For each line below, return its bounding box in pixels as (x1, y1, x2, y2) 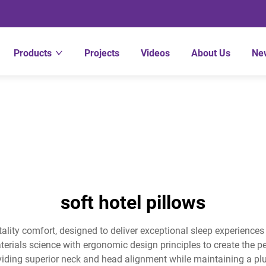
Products (14, 47, 52, 59)
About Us (191, 47, 231, 59)
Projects (84, 47, 120, 59)
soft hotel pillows (61, 191, 205, 214)
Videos (141, 47, 170, 59)
